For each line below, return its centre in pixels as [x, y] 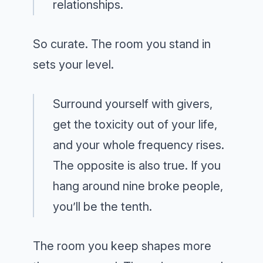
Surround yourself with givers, [133, 104]
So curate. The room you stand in [122, 44]
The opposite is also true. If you [137, 166]
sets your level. [73, 65]
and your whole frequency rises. [139, 145]
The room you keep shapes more [122, 246]
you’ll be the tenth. [102, 207]
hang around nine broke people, [138, 186]
